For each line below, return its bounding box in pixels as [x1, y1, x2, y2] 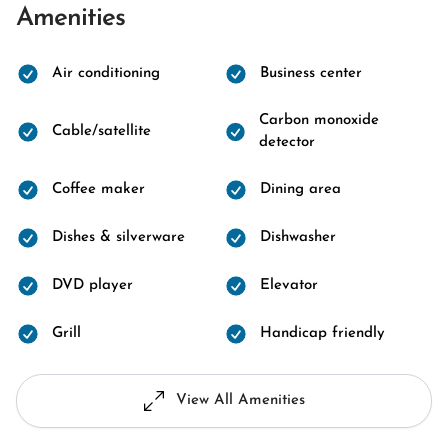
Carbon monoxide [258, 113, 379, 128]
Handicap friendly [260, 326, 385, 341]
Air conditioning [52, 66, 160, 81]
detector [258, 135, 315, 150]
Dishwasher [260, 230, 336, 245]
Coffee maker [52, 182, 145, 197]
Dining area [260, 182, 341, 197]
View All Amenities [175, 393, 305, 408]
